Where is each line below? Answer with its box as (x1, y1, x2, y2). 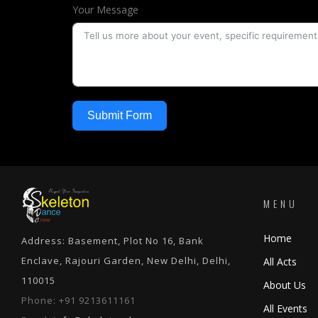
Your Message (72, 3, 138, 16)
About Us (263, 278, 306, 292)
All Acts (263, 255, 297, 268)
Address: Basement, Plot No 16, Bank (21, 234, 204, 247)
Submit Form (87, 109, 152, 121)
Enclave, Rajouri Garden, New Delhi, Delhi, (21, 254, 231, 267)
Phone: (21, 294, 59, 307)
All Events (263, 302, 307, 315)
